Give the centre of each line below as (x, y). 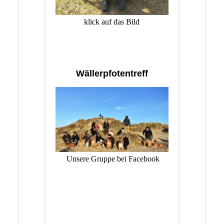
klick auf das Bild (112, 21)
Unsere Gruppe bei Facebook (112, 158)
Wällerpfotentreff (112, 73)
